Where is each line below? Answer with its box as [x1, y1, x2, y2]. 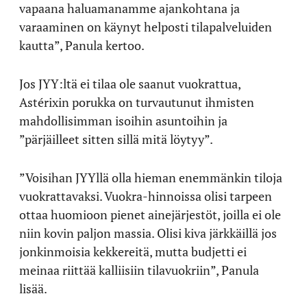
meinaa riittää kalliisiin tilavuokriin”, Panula [19, 261, 259, 278]
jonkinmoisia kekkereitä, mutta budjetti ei [19, 243, 247, 260]
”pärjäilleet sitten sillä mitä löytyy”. [19, 130, 213, 147]
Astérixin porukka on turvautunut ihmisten [19, 93, 254, 110]
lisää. [19, 280, 47, 297]
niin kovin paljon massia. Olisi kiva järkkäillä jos [19, 224, 277, 241]
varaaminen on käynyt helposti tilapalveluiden [19, 18, 272, 35]
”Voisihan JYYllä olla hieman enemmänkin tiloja [19, 169, 282, 186]
